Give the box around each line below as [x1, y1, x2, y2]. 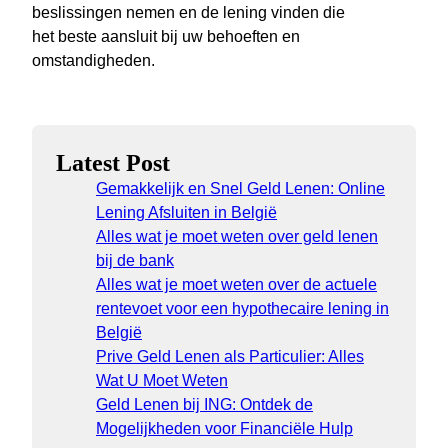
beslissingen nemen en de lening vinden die [32, 4, 345, 22]
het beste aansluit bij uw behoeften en [32, 28, 300, 46]
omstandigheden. [32, 52, 155, 70]
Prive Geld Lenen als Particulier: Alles [96, 348, 364, 366]
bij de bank [96, 252, 174, 270]
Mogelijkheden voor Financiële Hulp [96, 420, 353, 438]
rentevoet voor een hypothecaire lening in [96, 300, 389, 318]
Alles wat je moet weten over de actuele [96, 276, 377, 294]
